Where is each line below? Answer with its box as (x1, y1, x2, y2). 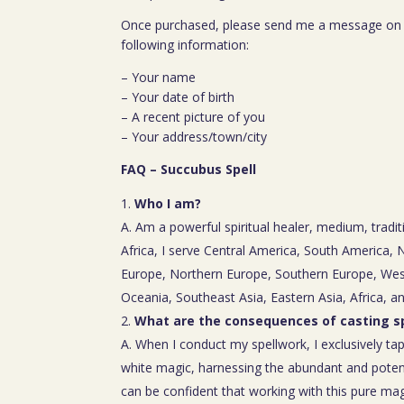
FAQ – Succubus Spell (121, 161, 257, 179)
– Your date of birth (121, 88, 235, 106)
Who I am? (134, 195, 202, 213)
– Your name (121, 69, 197, 87)
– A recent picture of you (121, 108, 266, 126)
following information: (121, 36, 250, 54)
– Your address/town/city (121, 128, 268, 146)
